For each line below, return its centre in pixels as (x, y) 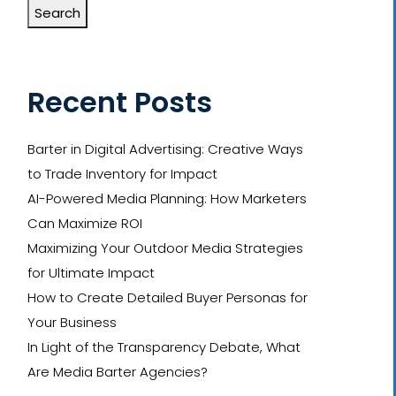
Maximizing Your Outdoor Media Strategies (165, 248)
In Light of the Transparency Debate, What (164, 347)
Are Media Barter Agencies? (118, 372)
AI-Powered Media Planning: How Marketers (167, 198)
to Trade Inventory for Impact (122, 174)
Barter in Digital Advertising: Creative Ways (165, 149)
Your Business (72, 322)
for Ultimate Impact (91, 273)
